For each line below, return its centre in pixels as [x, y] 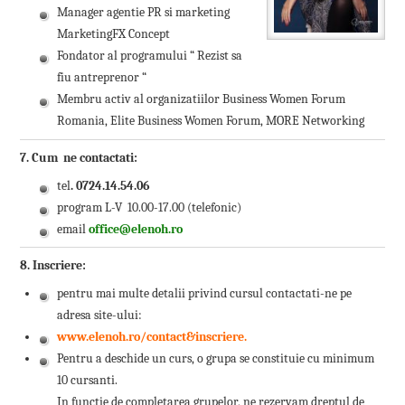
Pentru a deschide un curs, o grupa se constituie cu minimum [216, 359]
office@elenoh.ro [135, 229]
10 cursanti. [88, 381]
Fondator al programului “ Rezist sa [150, 56]
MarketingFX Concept [114, 34]
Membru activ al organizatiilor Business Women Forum [202, 99]
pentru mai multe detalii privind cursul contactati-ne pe [205, 294]
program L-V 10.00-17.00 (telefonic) [150, 207]
